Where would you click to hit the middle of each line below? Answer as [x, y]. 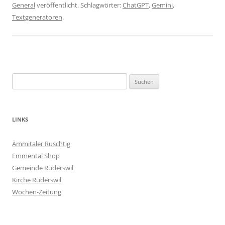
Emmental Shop [36, 155]
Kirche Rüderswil [37, 180]
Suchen [23, 79]
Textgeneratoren [37, 17]
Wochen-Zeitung [37, 192]
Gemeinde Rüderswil [43, 167]
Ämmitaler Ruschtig [41, 143]
